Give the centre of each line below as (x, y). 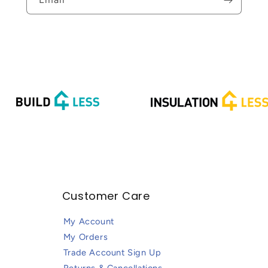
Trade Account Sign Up (112, 253)
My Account (89, 222)
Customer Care (106, 197)
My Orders (86, 238)
